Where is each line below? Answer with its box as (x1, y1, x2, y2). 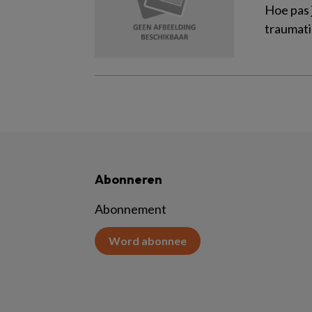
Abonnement (95, 201, 166, 217)
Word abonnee (109, 234, 187, 247)
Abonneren (95, 171, 162, 187)
